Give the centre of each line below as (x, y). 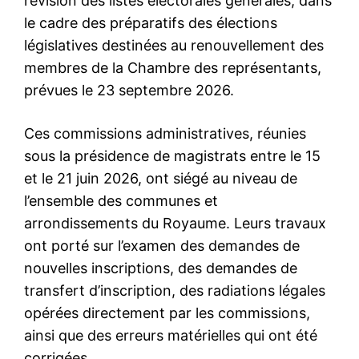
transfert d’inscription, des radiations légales (175, 290)
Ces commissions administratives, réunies (165, 133)
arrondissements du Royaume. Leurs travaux (175, 223)
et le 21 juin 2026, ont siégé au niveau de (161, 178)
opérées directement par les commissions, (167, 313)
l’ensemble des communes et (121, 200)
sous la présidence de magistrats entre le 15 (172, 155)
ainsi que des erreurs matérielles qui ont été (171, 335)
